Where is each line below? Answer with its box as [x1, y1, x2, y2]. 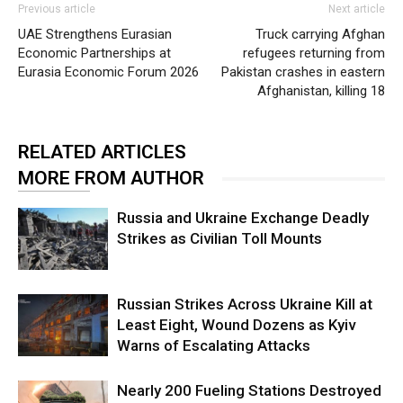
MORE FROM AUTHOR [18, 167, 204, 190]
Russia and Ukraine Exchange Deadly [117, 209, 369, 228]
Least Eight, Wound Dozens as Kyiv [117, 316, 355, 335]
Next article [328, 3, 385, 16]
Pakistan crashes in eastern [221, 64, 385, 81]
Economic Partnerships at [18, 45, 171, 62]
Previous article [18, 3, 95, 16]
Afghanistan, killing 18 [257, 83, 385, 100]
